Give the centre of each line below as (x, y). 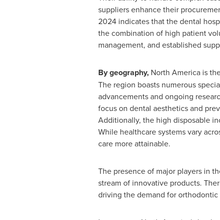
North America (175, 72)
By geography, (123, 72)
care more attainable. (134, 143)
